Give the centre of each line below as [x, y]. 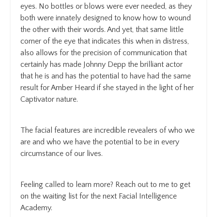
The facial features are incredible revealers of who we [108, 130]
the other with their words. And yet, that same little [102, 29]
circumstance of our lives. [62, 153]
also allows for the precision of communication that [104, 53]
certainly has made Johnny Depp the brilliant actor [101, 64]
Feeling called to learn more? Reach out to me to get [105, 184]
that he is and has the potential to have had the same [106, 76]
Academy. [36, 208]
